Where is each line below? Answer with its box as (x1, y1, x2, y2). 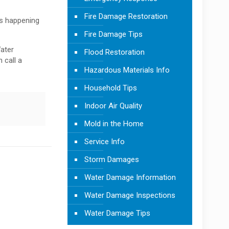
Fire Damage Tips (84, 29, 143, 39)
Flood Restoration (84, 47, 145, 57)
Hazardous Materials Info (84, 65, 170, 75)
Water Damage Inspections (84, 190, 175, 200)
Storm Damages (84, 154, 139, 164)
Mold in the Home (84, 119, 144, 128)
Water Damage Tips (84, 208, 150, 218)
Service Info (84, 136, 125, 146)
